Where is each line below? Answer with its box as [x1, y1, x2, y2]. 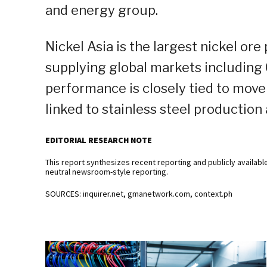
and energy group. [45, 2, 158, 18]
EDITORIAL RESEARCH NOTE [45, 135, 152, 146]
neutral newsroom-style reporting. [45, 166, 168, 178]
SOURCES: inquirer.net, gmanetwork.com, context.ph [45, 188, 232, 200]
